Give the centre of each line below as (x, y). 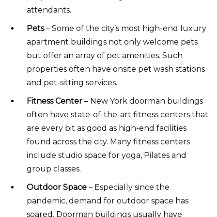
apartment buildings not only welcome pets (112, 42)
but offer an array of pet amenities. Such (105, 55)
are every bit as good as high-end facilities (107, 128)
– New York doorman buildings (143, 101)
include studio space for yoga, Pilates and (107, 155)
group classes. (54, 169)
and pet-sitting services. (72, 82)
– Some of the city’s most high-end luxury (125, 28)
